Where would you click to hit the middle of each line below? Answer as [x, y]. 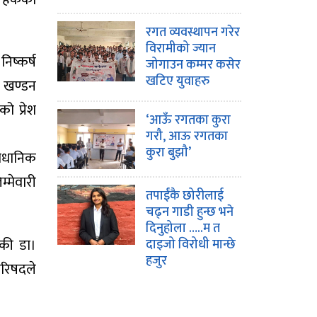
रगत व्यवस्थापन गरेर [193, 33]
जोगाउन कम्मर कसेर [193, 65]
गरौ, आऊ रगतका [187, 137]
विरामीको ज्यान [181, 49]
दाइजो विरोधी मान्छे [191, 245]
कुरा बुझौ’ [168, 153]
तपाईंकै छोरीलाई [185, 196]
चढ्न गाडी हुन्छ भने [190, 212]
